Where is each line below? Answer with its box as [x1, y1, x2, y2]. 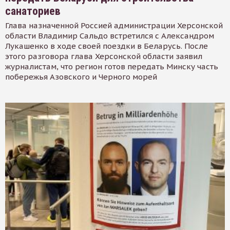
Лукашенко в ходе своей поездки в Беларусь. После [5, 41, 208, 51]
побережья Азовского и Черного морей [5, 71, 157, 82]
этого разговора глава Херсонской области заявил [5, 51, 202, 61]
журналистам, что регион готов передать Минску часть [5, 61, 218, 71]
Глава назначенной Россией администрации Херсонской [5, 20, 223, 30]
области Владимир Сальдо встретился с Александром [5, 30, 214, 41]
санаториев [5, 4, 61, 17]
